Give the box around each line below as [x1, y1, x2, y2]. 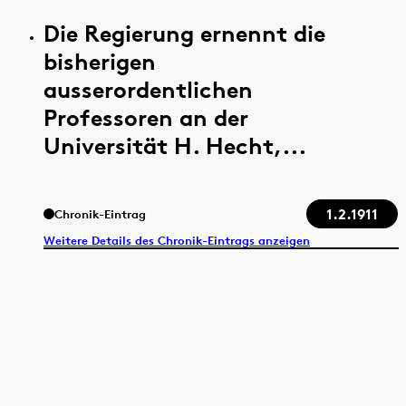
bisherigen [43, 46, 156, 75]
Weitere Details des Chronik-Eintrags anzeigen [43, 233, 310, 248]
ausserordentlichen [43, 74, 253, 103]
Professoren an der [43, 102, 248, 131]
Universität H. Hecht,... [43, 130, 306, 159]
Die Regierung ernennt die [43, 18, 325, 47]
